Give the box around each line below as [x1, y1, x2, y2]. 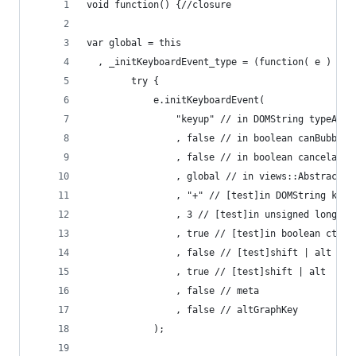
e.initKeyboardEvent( [153, 95, 265, 106]
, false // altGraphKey [176, 304, 298, 315]
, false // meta [176, 285, 259, 296]
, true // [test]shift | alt [176, 266, 326, 277]
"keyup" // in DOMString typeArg [176, 114, 348, 125]
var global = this [87, 37, 181, 48]
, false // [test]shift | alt [176, 247, 331, 258]
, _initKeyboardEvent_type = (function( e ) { [87, 56, 342, 68]
